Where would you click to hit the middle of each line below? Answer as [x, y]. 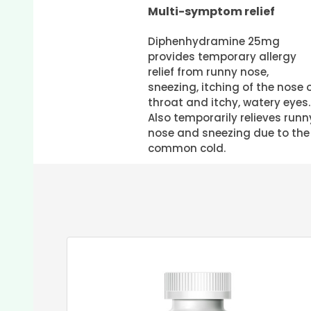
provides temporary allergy [222, 56]
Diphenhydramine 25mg [213, 41]
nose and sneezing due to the [228, 133]
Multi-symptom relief [211, 11]
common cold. [186, 148]
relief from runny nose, [208, 72]
